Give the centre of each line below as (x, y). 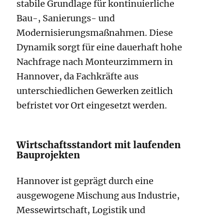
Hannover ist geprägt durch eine (85, 181)
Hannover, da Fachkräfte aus (78, 77)
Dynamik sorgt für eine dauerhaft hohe (100, 47)
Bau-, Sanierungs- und (66, 18)
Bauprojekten (48, 155)
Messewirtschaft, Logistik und (81, 210)
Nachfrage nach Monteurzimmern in (95, 62)
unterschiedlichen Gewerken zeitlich (95, 91)
